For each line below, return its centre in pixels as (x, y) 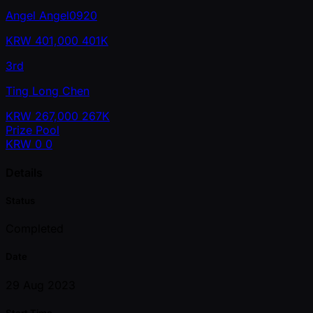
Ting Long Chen (48, 90)
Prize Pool (32, 130)
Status (20, 201)
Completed (35, 229)
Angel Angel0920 (51, 15)
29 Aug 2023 (41, 285)
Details (24, 172)
